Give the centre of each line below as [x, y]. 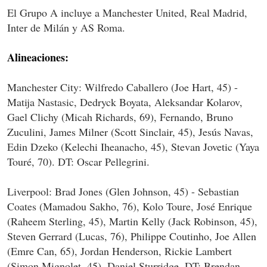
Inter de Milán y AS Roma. [66, 28]
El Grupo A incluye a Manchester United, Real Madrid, [127, 13]
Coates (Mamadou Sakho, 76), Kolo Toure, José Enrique [130, 207]
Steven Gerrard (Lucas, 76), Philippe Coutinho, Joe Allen [132, 236]
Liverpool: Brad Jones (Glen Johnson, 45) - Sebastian [123, 192]
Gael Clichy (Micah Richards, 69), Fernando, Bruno [120, 117]
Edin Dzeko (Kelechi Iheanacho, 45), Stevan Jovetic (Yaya [133, 147]
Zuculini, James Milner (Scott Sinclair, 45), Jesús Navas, [130, 132]
